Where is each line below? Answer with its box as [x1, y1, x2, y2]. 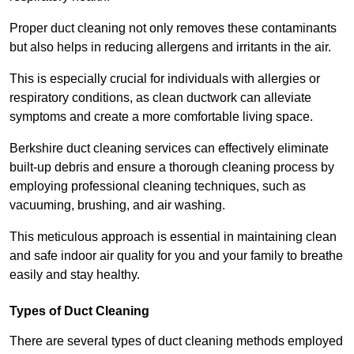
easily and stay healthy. [9, 267, 140, 281]
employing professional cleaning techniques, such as [9, 179, 306, 193]
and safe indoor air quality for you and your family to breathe [9, 248, 343, 262]
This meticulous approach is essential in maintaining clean [9, 229, 337, 243]
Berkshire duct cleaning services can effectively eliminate [9, 141, 329, 155]
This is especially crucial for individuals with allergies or [9, 71, 320, 85]
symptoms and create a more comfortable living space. [9, 109, 313, 123]
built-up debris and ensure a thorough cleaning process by [9, 160, 334, 174]
